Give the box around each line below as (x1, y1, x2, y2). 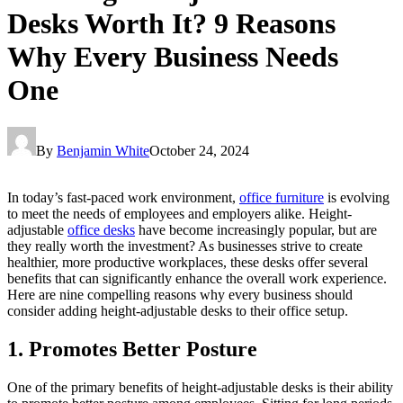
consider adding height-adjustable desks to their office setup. (7, 302, 348, 318)
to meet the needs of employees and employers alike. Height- (7, 205, 352, 221)
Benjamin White (57, 142, 149, 158)
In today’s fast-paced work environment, (7, 189, 239, 205)
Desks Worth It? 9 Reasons (7, 7, 336, 40)
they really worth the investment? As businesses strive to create (7, 237, 363, 254)
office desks (67, 221, 135, 237)
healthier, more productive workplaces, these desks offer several (7, 254, 368, 270)
